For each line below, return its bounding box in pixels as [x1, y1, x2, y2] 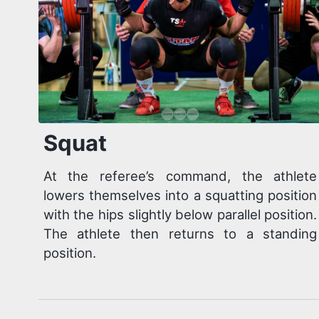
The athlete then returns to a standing [43, 226, 318, 242]
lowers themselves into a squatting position [43, 187, 318, 204]
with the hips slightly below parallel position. [43, 206, 318, 223]
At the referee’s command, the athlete [43, 168, 318, 184]
